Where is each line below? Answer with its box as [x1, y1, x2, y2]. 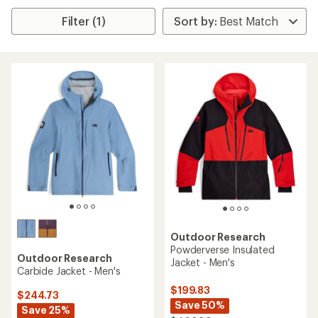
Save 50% [175, 299, 225, 312]
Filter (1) [61, 14, 106, 28]
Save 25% [21, 304, 70, 316]
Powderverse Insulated [170, 243, 275, 256]
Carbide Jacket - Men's [17, 265, 121, 277]
